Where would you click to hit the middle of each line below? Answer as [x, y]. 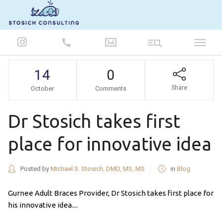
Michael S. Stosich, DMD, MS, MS [97, 169]
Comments [111, 88]
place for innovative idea [110, 144]
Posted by [34, 169]
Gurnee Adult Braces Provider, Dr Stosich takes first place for [111, 193]
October [42, 88]
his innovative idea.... [43, 205]
